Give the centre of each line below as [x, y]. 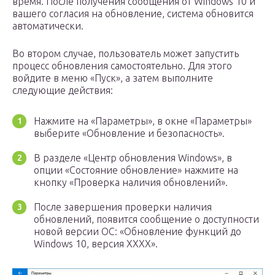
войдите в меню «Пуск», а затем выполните [113, 78]
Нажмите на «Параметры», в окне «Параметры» [143, 121]
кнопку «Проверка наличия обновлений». [131, 182]
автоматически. [48, 25]
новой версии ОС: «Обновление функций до [137, 231]
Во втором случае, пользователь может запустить [126, 53]
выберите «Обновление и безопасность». [129, 133]
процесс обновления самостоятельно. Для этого [122, 65]
